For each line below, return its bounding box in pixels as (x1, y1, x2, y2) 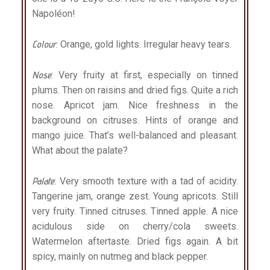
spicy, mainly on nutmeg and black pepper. (31, 250, 208, 262)
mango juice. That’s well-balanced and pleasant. (31, 129, 239, 141)
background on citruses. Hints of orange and (31, 114, 239, 126)
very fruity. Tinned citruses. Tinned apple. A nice (31, 205, 239, 217)
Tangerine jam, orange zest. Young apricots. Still (31, 190, 239, 202)
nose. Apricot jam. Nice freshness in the (31, 99, 239, 111)
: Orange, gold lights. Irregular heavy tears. (55, 38, 231, 50)
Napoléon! (31, 8, 75, 20)
